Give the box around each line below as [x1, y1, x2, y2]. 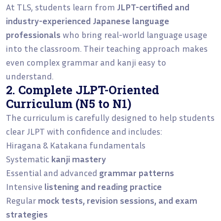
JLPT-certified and [117, 1, 189, 12]
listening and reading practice [44, 181, 162, 192]
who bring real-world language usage [61, 29, 207, 40]
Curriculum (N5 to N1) [6, 95, 131, 111]
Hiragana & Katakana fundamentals [6, 139, 146, 150]
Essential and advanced [6, 167, 99, 178]
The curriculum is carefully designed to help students [6, 111, 215, 123]
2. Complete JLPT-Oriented [6, 81, 159, 97]
